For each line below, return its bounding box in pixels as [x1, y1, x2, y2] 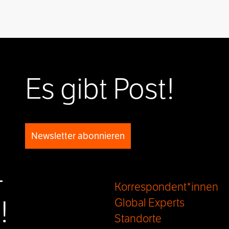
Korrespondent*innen [114, 180, 218, 194]
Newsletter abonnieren [31, 130, 125, 142]
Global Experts [114, 196, 185, 210]
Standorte [114, 212, 162, 225]
